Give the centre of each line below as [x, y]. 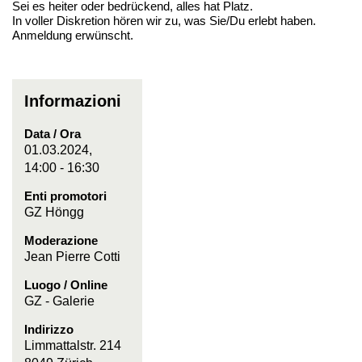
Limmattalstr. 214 [73, 345]
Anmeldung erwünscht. [73, 35]
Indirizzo [49, 329]
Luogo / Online [66, 285]
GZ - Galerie [59, 301]
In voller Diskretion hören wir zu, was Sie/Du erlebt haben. [164, 21]
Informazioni [73, 101]
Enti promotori [65, 196]
